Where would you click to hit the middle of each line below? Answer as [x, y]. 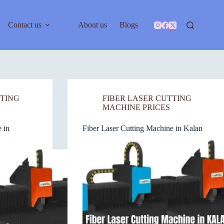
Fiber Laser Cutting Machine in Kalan [142, 128]
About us [92, 25]
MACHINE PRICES [136, 107]
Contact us [24, 25]
